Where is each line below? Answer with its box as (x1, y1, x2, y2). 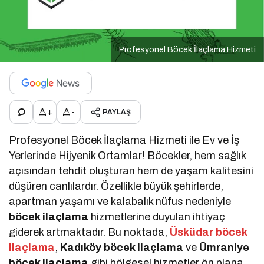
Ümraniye (199, 242, 250, 254)
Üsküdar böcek (170, 226, 247, 239)
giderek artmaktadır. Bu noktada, (9, 226, 170, 239)
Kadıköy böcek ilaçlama (60, 242, 184, 254)
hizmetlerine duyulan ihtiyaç (88, 211, 226, 223)
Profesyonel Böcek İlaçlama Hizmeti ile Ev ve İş (9, 134, 240, 147)
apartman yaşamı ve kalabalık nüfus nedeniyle (9, 196, 232, 208)
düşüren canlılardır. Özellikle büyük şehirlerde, (9, 180, 224, 193)
